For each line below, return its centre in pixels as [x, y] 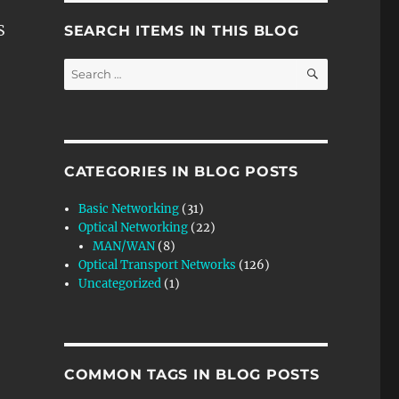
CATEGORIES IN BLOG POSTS [181, 171]
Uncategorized [120, 283]
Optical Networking [134, 227]
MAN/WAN [124, 246]
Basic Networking [129, 208]
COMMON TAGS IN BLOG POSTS [191, 374]
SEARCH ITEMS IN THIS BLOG [181, 30]
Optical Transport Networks [158, 265]
